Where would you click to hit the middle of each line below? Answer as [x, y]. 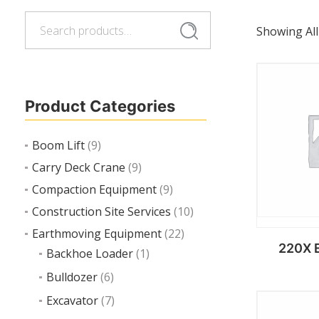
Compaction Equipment [94, 189]
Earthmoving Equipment [97, 234]
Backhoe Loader [90, 253]
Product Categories [100, 106]
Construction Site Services [101, 211]
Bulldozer [72, 277]
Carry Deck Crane [79, 167]
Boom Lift [58, 145]
